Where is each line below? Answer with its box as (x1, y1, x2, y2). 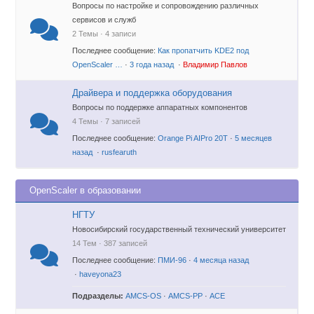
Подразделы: (72, 292, 124, 300)
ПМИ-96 (158, 256, 187, 264)
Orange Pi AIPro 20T (158, 134, 228, 142)
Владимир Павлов (183, 60, 248, 69)
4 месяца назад (193, 256, 250, 264)
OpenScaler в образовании (29, 185, 142, 196)
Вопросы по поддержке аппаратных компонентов (72, 103, 248, 111)
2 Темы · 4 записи (72, 29, 137, 38)
